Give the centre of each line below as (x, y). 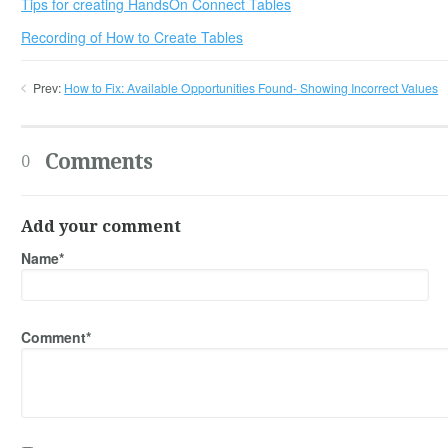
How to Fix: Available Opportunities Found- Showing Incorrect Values (251, 88)
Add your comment (101, 226)
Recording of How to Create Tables (132, 37)
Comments (96, 161)
